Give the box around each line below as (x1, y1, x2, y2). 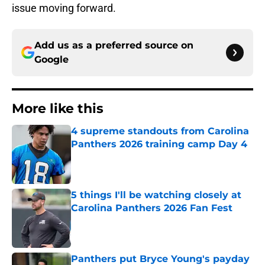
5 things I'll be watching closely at (71, 189, 241, 201)
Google (34, 54, 69, 66)
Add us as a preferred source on (34, 40, 193, 51)
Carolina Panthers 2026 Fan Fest (71, 202, 232, 214)
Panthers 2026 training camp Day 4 (71, 138, 247, 150)
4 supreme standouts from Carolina (71, 125, 249, 137)
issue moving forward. (12, 2, 116, 15)
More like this (12, 101, 104, 117)
